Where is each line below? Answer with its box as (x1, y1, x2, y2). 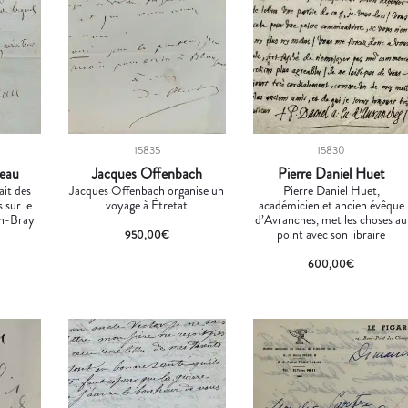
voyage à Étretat (106, 195, 189, 214)
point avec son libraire (277, 224, 386, 243)
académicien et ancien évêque (258, 195, 404, 214)
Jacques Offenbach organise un (69, 180, 225, 199)
